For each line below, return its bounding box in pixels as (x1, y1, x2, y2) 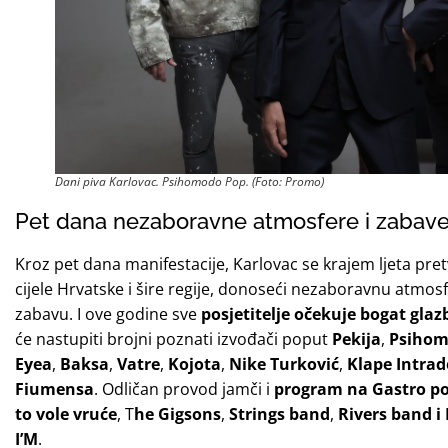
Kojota (168, 352, 221, 375)
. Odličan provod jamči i (94, 377, 274, 400)
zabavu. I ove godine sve (15, 302, 201, 325)
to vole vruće (15, 402, 117, 425)
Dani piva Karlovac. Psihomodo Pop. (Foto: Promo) (55, 172, 324, 190)
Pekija (332, 327, 381, 350)
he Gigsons (134, 402, 221, 425)
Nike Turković (225, 352, 339, 375)
